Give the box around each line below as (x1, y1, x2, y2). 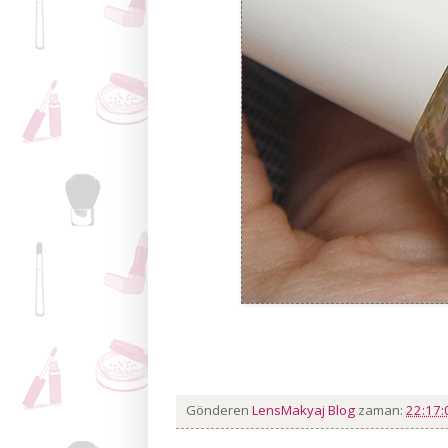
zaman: (358, 401, 406, 420)
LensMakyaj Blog (252, 401, 358, 420)
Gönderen (186, 401, 252, 420)
